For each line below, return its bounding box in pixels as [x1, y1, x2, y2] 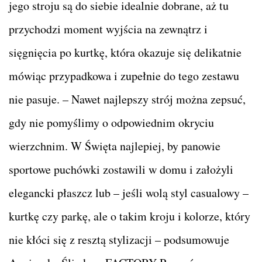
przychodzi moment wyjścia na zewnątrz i [9, 21, 208, 37]
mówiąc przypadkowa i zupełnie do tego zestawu [9, 68, 239, 84]
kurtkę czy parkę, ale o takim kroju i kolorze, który [9, 208, 250, 225]
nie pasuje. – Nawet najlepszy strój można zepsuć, [9, 91, 246, 108]
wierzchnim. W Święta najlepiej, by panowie [9, 138, 220, 154]
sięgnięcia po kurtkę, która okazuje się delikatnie [9, 44, 242, 61]
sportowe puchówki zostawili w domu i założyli [9, 161, 233, 178]
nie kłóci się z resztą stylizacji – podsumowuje [9, 232, 229, 248]
